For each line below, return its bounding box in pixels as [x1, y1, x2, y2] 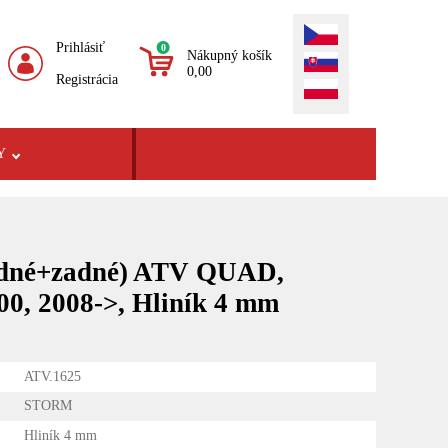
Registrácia [56, 71, 119, 87]
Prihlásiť [56, 39, 106, 55]
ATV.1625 [24, 368, 82, 384]
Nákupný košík [187, 47, 273, 63]
